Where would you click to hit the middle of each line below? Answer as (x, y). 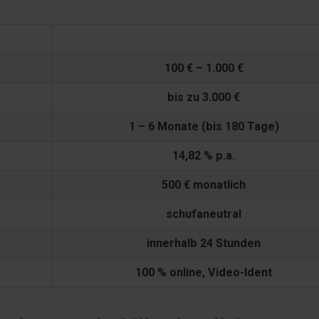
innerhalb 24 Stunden (204, 244)
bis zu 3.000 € (204, 98)
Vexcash (81, 39)
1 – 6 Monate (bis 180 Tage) (204, 127)
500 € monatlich (204, 185)
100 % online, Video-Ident (204, 273)
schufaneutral (204, 214)
